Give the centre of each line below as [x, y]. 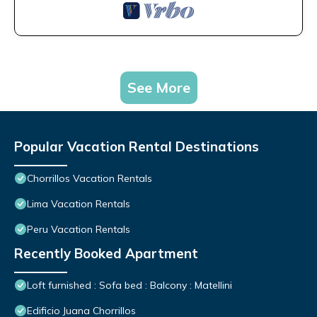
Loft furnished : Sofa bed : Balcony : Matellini [129, 286]
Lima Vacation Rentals [79, 204]
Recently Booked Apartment [106, 254]
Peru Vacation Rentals [79, 230]
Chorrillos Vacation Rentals [90, 179]
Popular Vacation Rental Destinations [137, 147]
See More [158, 88]
